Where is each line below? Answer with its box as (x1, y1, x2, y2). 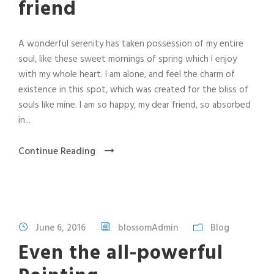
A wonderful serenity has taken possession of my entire (18, 36, 243, 51)
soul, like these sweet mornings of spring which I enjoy (18, 51, 237, 67)
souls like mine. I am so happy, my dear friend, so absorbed (18, 97, 251, 113)
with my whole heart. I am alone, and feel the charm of (18, 67, 235, 82)
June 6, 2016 (35, 221, 86, 236)
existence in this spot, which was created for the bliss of (18, 82, 248, 97)
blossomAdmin (118, 221, 178, 236)
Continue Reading (18, 143, 95, 160)
